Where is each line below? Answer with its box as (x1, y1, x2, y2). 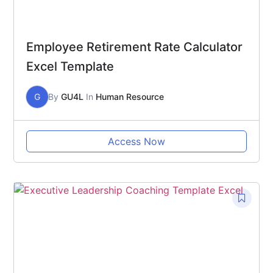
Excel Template (26, 58, 114, 74)
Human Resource (96, 91, 164, 102)
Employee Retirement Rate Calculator (26, 39, 243, 54)
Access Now (108, 135, 165, 147)
